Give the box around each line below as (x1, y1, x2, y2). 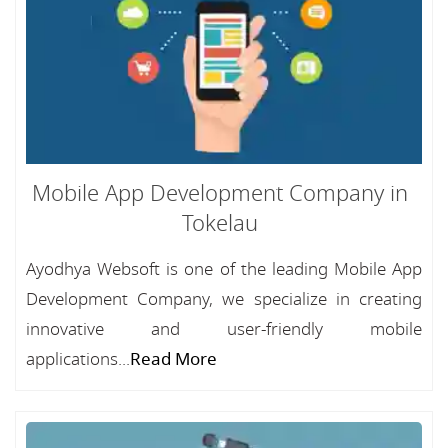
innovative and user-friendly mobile (26, 316, 422, 342)
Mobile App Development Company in (32, 177, 408, 210)
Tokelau (182, 207, 258, 240)
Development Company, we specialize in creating (26, 286, 422, 312)
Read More (130, 346, 217, 372)
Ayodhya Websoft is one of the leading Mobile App (26, 256, 422, 282)
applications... (26, 346, 130, 372)
